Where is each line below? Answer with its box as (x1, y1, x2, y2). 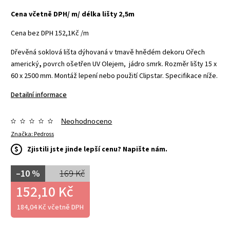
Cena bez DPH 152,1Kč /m (11, 28, 90, 39)
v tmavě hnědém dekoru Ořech (109, 47, 205, 57)
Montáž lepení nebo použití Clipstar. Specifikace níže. (53, 70, 219, 81)
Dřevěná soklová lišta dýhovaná (11, 47, 109, 57)
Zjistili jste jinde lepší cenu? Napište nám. (27, 144, 167, 155)
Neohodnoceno (61, 117, 112, 125)
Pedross (34, 129, 54, 139)
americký (11, 59, 39, 69)
